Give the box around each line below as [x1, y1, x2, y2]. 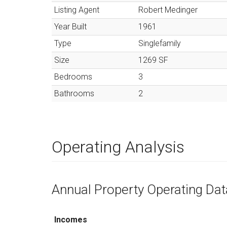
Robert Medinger [138, 5, 198, 15]
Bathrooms [54, 89, 94, 98]
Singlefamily [138, 39, 181, 48]
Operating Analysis [52, 137, 184, 157]
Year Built [54, 22, 87, 31]
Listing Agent [54, 5, 99, 15]
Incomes [54, 214, 87, 224]
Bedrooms [54, 72, 92, 82]
